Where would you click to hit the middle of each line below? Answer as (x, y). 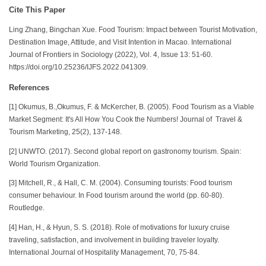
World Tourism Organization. (55, 164)
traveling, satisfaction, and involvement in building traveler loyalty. (114, 240)
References (29, 87)
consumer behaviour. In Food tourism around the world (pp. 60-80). (116, 196)
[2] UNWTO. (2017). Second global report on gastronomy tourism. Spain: (125, 151)
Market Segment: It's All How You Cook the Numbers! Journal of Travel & (126, 120)
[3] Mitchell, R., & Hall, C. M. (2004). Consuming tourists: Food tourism (121, 183)
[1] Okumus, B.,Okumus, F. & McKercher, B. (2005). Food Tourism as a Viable (132, 107)
